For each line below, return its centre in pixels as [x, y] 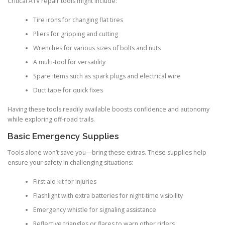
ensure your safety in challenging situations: [70, 162]
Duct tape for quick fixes [68, 90]
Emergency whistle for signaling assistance [94, 210]
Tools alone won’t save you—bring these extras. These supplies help [107, 152]
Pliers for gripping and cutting [75, 34]
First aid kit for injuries [65, 182]
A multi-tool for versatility [69, 62]
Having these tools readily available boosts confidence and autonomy [108, 109]
